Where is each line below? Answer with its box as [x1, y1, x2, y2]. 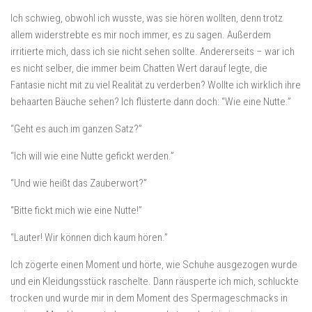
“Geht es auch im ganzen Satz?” [10, 123, 142, 135]
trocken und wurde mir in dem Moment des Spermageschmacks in [10, 292, 288, 304]
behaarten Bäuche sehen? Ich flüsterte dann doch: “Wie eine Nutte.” [10, 95, 291, 108]
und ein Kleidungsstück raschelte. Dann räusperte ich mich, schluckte [10, 275, 299, 288]
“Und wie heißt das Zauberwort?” [10, 177, 147, 189]
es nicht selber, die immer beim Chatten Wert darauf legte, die [10, 62, 267, 75]
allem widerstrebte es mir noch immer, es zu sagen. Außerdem [10, 29, 271, 41]
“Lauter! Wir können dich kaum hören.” [10, 231, 168, 244]
